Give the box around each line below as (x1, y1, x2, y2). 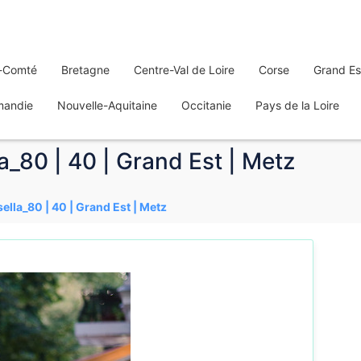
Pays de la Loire (255, 98, 339, 112)
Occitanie (181, 98, 231, 112)
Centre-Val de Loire (134, 63, 234, 77)
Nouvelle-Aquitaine (57, 98, 157, 112)
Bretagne (61, 63, 110, 77)
